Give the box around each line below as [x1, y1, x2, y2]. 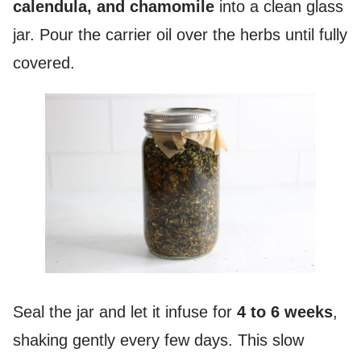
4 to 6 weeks [237, 303, 333, 322]
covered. [13, 53, 75, 72]
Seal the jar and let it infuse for [13, 303, 237, 322]
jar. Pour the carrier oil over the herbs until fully [13, 25, 347, 44]
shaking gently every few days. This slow [13, 331, 304, 350]
